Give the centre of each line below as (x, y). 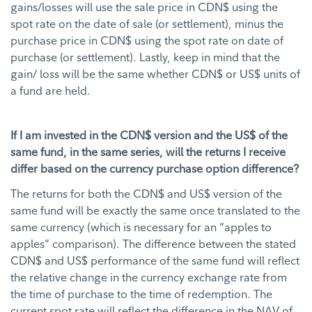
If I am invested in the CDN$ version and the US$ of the (149, 135)
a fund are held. (50, 91)
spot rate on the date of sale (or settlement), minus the (147, 24)
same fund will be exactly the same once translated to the (155, 211)
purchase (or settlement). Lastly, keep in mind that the (145, 57)
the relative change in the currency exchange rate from (149, 278)
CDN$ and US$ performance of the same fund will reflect (155, 261)
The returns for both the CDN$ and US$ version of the (146, 194)
